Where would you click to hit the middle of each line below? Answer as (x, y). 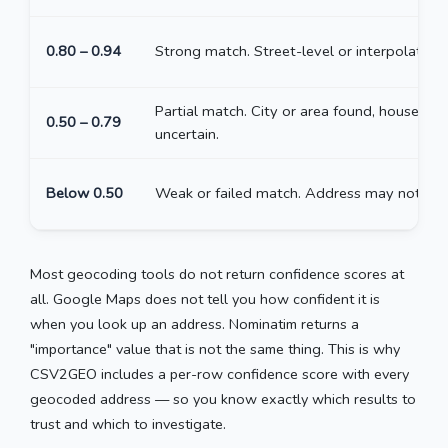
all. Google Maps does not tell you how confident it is (205, 298)
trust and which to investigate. (128, 423)
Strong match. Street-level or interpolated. (298, 50)
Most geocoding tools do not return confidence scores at (217, 273)
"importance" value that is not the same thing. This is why (215, 348)
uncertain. (187, 133)
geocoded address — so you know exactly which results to (223, 398)
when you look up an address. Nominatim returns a (194, 323)
